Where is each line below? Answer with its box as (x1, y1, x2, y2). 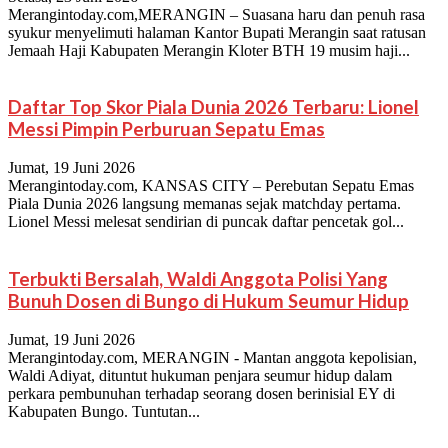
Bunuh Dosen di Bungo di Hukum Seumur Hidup (8, 289, 409, 312)
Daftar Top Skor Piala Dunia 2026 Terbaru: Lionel (8, 96, 419, 119)
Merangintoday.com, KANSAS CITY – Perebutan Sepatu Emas (8, 177, 414, 195)
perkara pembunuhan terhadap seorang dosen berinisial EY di (8, 384, 395, 402)
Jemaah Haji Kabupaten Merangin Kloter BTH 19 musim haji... (8, 41, 410, 59)
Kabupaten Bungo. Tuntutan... (8, 402, 200, 420)
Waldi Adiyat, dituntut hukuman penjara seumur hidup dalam (8, 366, 392, 384)
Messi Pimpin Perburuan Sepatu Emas (8, 118, 325, 141)
